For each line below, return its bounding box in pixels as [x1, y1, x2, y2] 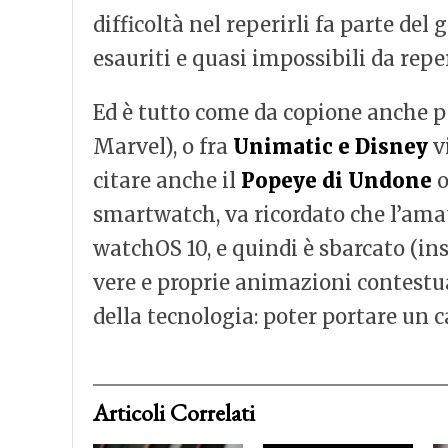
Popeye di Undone [241, 168, 432, 193]
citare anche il [93, 168, 241, 193]
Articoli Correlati [93, 397, 255, 428]
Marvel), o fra [93, 134, 233, 159]
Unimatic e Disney [233, 134, 428, 159]
